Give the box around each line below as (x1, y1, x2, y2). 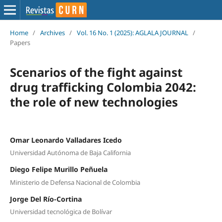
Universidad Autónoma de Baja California (9, 148, 131, 158)
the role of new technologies (9, 93, 178, 110)
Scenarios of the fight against (9, 63, 182, 80)
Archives (40, 28, 65, 37)
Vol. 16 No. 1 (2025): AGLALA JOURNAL (76, 28, 188, 37)
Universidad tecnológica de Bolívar (9, 207, 112, 217)
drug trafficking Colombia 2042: (9, 78, 196, 95)
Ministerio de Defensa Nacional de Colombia (9, 177, 140, 187)
